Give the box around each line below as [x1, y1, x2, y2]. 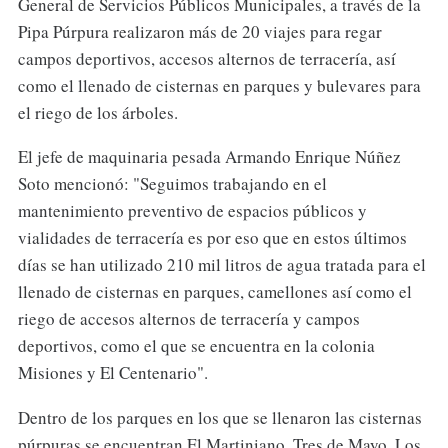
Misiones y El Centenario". [17, 361, 208, 385]
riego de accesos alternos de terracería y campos [17, 307, 360, 331]
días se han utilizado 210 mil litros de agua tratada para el [17, 253, 426, 277]
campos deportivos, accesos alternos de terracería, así [17, 46, 396, 70]
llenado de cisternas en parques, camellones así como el [17, 280, 412, 304]
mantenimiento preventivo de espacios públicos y [17, 199, 367, 223]
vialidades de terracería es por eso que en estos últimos [17, 226, 407, 250]
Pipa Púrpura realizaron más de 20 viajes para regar [17, 19, 382, 43]
